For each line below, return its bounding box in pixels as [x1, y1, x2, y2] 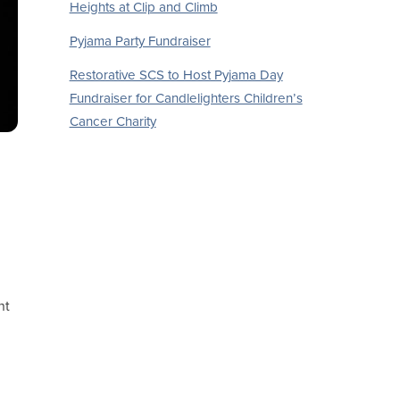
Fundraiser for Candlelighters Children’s [69, 90, 303, 107]
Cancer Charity [69, 113, 156, 130]
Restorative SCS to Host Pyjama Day [69, 67, 283, 84]
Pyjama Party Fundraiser [69, 33, 211, 50]
